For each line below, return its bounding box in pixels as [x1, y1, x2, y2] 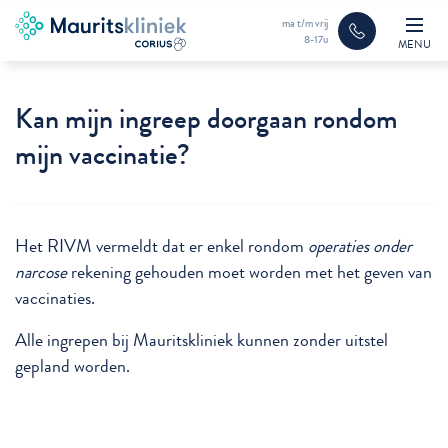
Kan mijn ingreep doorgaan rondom [15, 99, 398, 139]
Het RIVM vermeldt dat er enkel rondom [15, 234, 308, 259]
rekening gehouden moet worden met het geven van [67, 260, 432, 285]
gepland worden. [15, 354, 130, 379]
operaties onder [308, 234, 412, 259]
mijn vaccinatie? [15, 135, 190, 175]
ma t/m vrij [282, 15, 329, 31]
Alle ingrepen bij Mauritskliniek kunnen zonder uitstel [15, 328, 388, 353]
